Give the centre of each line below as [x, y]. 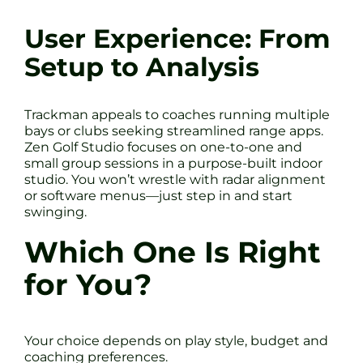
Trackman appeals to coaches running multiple [177, 114]
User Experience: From [177, 39]
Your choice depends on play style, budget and [176, 340]
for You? [88, 284]
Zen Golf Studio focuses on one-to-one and [163, 147]
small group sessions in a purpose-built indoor [173, 163]
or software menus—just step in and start [158, 195]
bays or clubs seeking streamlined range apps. [174, 130]
